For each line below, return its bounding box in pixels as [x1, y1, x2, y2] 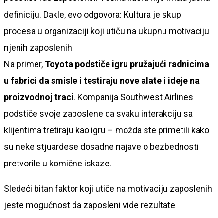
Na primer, [4, 58, 45, 69]
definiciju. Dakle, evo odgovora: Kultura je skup [4, 9, 181, 19]
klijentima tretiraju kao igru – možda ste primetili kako [4, 125, 209, 135]
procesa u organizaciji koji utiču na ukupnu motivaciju [4, 25, 209, 36]
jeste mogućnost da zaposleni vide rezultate [4, 200, 175, 210]
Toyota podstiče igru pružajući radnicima [45, 58, 209, 69]
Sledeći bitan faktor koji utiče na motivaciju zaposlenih [4, 183, 212, 194]
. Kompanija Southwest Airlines [73, 91, 193, 102]
